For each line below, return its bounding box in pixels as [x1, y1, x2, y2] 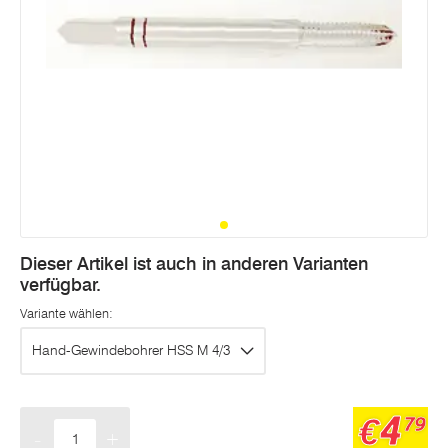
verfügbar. [20, 273, 101, 296]
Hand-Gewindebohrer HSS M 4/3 [32, 342, 230, 359]
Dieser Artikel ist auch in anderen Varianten [20, 252, 368, 275]
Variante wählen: [20, 304, 113, 321]
